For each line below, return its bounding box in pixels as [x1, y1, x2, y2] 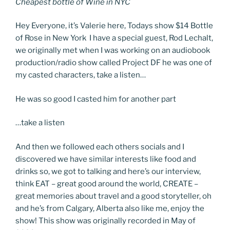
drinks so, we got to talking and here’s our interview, [15, 166, 201, 176]
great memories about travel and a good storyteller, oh [15, 191, 212, 201]
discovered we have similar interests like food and [15, 154, 196, 164]
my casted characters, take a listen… [15, 70, 146, 80]
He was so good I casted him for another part [15, 94, 176, 104]
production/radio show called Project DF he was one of [15, 58, 212, 67]
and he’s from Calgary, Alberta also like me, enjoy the [15, 203, 204, 213]
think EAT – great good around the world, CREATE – [15, 179, 198, 188]
